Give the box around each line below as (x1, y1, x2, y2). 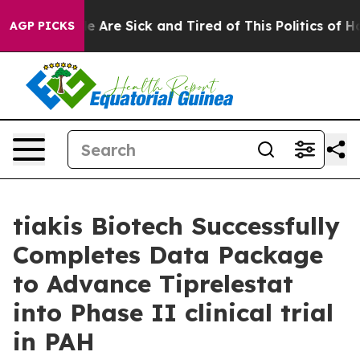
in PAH (13, 326, 95, 357)
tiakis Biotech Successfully (13, 211, 340, 241)
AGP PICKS (10, 18, 75, 33)
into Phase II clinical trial (13, 297, 333, 328)
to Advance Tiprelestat (13, 268, 293, 299)
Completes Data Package (13, 239, 323, 270)
